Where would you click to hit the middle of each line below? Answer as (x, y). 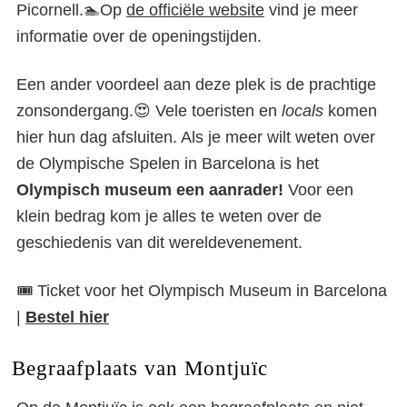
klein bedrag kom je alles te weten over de (169, 217)
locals (303, 111)
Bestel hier (67, 318)
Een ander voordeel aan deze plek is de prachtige (196, 85)
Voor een (318, 190)
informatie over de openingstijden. (139, 37)
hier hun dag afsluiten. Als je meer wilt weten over (196, 138)
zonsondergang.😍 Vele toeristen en (149, 111)
